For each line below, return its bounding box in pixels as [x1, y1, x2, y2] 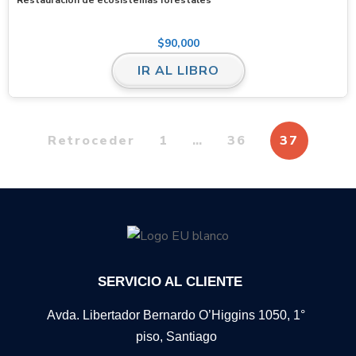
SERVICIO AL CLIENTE [97, 273, 242, 289]
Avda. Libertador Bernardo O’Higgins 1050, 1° [47, 308, 305, 322]
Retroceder [48, 132, 135, 150]
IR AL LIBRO [137, 62, 219, 80]
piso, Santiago [135, 329, 217, 343]
